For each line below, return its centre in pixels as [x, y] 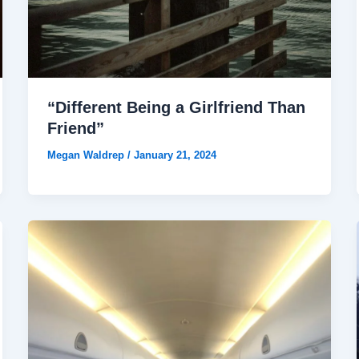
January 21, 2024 [175, 155]
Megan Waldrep [87, 155]
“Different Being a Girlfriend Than [176, 108]
